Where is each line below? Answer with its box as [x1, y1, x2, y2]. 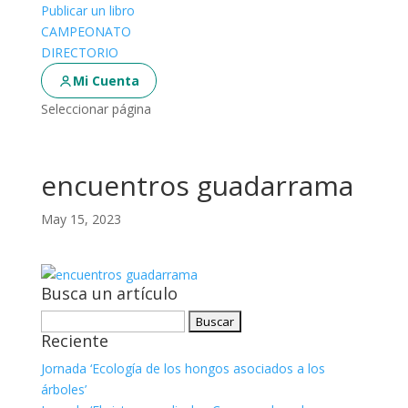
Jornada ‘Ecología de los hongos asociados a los [40, 360, 325, 377]
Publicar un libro [40, 2, 135, 19]
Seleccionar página [40, 100, 151, 117]
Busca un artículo [40, 282, 178, 304]
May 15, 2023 [40, 210, 121, 228]
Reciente [40, 330, 108, 352]
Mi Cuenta [72, 72, 139, 89]
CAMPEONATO [40, 23, 131, 40]
